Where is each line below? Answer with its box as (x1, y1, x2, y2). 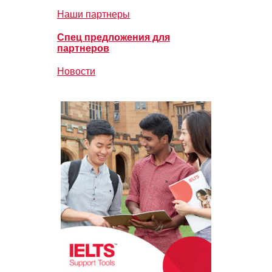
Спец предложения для (57, 32, 170, 42)
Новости (57, 66, 95, 76)
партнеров (57, 43, 109, 53)
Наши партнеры (57, 9, 130, 19)
